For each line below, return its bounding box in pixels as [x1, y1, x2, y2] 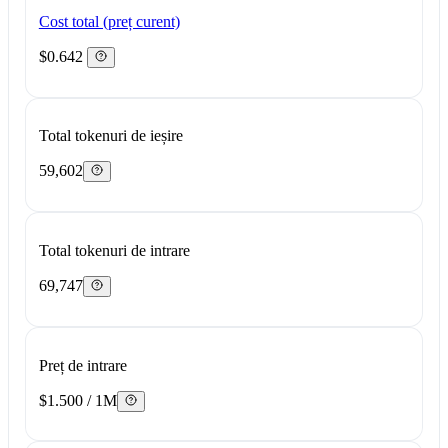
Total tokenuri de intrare [38, 241, 190, 259]
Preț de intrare [38, 356, 127, 374]
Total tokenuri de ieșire [38, 127, 183, 145]
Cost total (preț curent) [38, 12, 180, 30]
